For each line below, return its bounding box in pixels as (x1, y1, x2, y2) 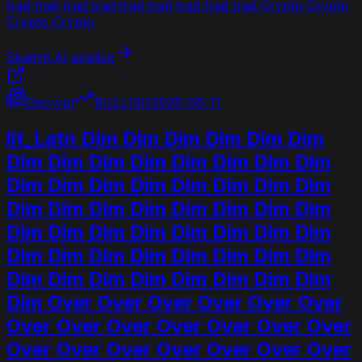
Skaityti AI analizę (6, 48, 115, 65)
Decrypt (26, 94, 75, 111)
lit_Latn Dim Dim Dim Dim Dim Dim (6, 126, 324, 150)
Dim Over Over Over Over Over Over (6, 290, 343, 314)
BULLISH (95, 94, 152, 111)
